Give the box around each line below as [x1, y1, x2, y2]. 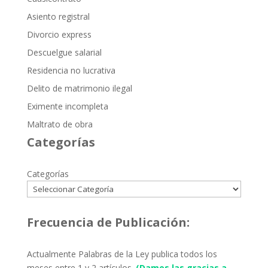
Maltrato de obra [26, 118, 93, 130]
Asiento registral [26, 11, 90, 23]
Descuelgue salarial [26, 47, 102, 59]
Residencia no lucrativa [26, 65, 115, 77]
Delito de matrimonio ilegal [26, 83, 132, 95]
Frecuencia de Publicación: [26, 214, 190, 231]
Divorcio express [26, 29, 92, 41]
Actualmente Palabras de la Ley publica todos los [26, 248, 217, 260]
